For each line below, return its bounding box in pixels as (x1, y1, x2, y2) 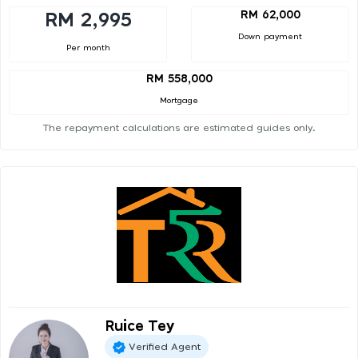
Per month (66, 43, 110, 52)
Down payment (238, 32, 302, 41)
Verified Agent (129, 341, 201, 352)
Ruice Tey (105, 320, 174, 335)
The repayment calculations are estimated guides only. (42, 123, 316, 133)
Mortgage (160, 97, 198, 105)
